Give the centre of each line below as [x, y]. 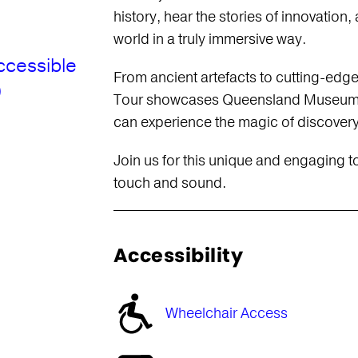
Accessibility [178, 255]
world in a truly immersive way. [209, 39]
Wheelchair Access [226, 313]
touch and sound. [169, 183]
